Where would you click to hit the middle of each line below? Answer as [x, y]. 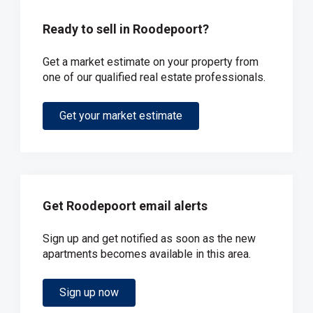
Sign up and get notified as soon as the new [149, 239]
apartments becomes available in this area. [147, 254]
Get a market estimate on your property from [151, 62]
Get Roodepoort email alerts [125, 206]
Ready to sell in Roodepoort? [126, 29]
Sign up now [89, 292]
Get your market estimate [121, 116]
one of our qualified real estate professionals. [154, 77]
